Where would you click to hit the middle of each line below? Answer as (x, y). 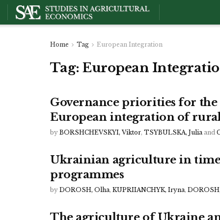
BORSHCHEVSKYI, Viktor (100, 132)
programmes (87, 175)
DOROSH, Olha (84, 190)
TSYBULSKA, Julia (173, 132)
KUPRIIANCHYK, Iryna (149, 190)
